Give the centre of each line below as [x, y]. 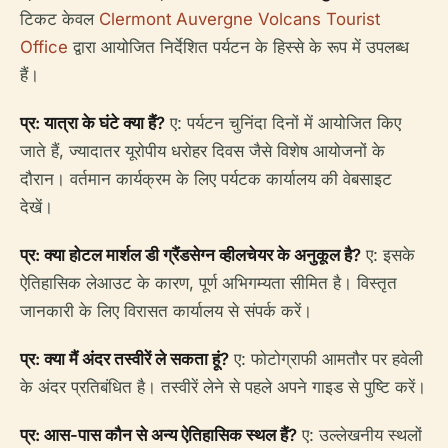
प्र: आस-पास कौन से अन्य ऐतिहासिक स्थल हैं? [158, 435]
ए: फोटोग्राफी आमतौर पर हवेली [326, 359]
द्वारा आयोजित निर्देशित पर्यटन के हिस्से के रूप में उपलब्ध [238, 47]
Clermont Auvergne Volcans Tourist [239, 19]
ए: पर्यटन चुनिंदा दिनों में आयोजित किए [283, 123]
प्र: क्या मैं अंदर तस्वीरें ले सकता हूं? [124, 359]
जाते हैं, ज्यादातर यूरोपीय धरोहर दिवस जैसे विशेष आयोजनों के [202, 151]
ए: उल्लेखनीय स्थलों [359, 435]
